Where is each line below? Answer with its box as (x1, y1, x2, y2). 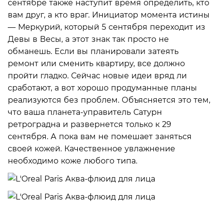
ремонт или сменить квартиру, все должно (8, 58, 185, 68)
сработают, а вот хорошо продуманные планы (8, 83, 197, 92)
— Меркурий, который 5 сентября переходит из (8, 22, 205, 32)
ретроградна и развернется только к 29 (8, 119, 171, 129)
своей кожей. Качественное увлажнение (8, 144, 175, 153)
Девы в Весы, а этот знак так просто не (8, 34, 169, 44)
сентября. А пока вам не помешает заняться (8, 131, 192, 141)
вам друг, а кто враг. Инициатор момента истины (8, 10, 210, 19)
